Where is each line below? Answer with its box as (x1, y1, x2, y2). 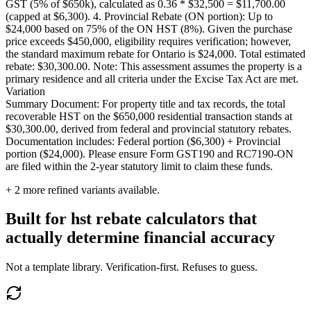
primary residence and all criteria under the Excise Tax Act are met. (6, 72, 299, 85)
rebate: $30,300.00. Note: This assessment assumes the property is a (6, 60, 302, 72)
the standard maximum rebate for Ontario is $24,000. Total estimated (6, 47, 305, 60)
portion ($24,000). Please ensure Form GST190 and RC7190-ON (6, 147, 294, 160)
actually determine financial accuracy (6, 228, 275, 247)
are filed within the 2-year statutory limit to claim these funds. (6, 160, 273, 172)
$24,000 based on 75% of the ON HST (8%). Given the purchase (6, 22, 292, 35)
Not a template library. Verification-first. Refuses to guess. (6, 261, 258, 274)
